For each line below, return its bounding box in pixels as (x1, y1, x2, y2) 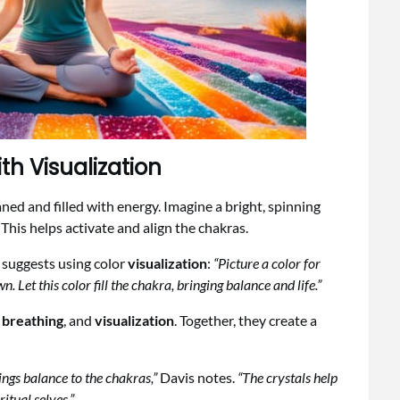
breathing (2, 311, 63, 329)
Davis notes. (157, 368, 237, 386)
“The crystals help (237, 368, 337, 386)
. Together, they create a (174, 311, 317, 329)
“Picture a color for (213, 254, 321, 271)
